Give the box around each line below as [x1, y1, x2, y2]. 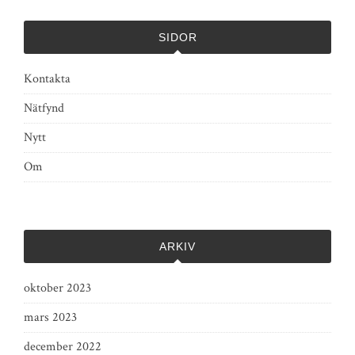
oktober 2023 [24, 280, 91, 296]
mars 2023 [24, 309, 77, 326]
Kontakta [24, 71, 71, 87]
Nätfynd [24, 100, 64, 116]
